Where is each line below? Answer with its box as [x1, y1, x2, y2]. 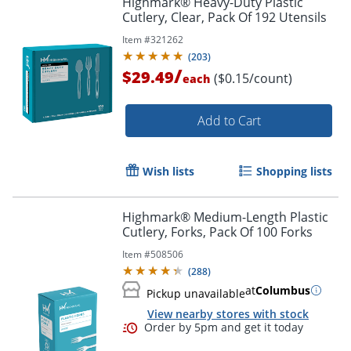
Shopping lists [256, 163, 332, 179]
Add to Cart [197, 111, 261, 129]
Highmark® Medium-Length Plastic [122, 208, 328, 226]
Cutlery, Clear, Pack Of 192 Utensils [122, 8, 327, 26]
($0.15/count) [214, 69, 292, 87]
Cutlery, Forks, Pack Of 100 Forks [122, 223, 313, 241]
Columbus [255, 282, 310, 298]
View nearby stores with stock [147, 306, 309, 321]
